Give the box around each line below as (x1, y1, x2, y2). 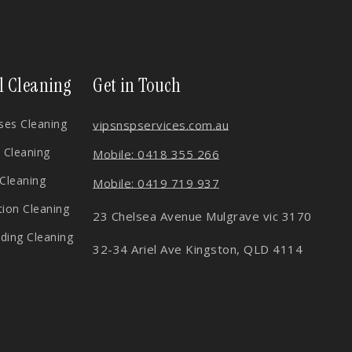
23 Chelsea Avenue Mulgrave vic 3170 (93, 208, 312, 224)
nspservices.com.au (116, 117, 229, 133)
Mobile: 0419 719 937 (93, 175, 219, 191)
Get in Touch (93, 73, 181, 97)
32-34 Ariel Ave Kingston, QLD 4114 (93, 241, 302, 257)
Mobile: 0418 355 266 (93, 146, 219, 162)
